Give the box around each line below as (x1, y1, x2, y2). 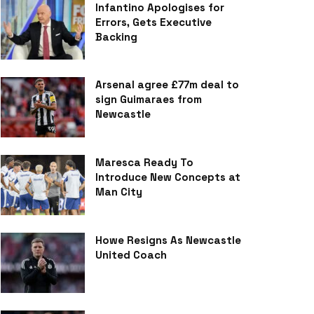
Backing (95, 29, 137, 43)
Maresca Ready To (95, 156, 193, 170)
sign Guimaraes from (95, 93, 202, 107)
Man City (95, 185, 142, 199)
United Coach (95, 247, 167, 261)
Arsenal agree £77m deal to (95, 78, 239, 92)
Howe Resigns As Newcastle (95, 233, 241, 247)
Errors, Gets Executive (95, 15, 212, 29)
